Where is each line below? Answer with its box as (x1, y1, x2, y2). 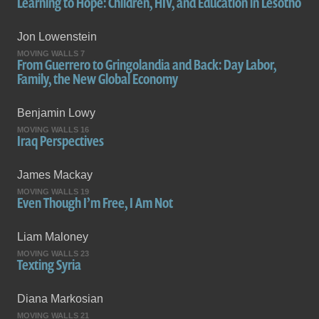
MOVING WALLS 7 (17, 49, 85, 58)
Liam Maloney (17, 231, 88, 243)
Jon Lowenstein (17, 31, 97, 43)
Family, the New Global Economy (17, 70, 178, 88)
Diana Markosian (17, 293, 103, 305)
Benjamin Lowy (17, 107, 95, 119)
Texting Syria (17, 256, 81, 274)
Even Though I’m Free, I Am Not (17, 194, 173, 212)
